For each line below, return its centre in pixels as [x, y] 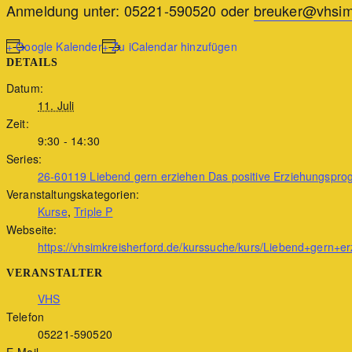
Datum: [25, 88]
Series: [24, 158]
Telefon [26, 316]
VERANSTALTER [55, 273]
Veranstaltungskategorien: [73, 194]
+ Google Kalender [54, 46]
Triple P [93, 211]
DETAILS [32, 62]
